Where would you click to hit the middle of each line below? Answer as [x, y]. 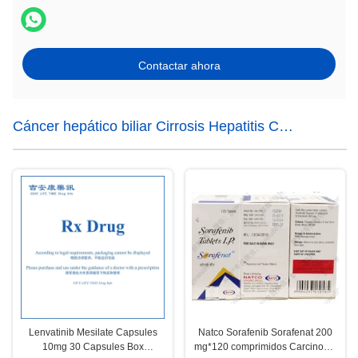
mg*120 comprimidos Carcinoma [265, 347]
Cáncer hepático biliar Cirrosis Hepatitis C [146, 126]
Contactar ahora [179, 66]
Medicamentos [60, 155]
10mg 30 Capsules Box [93, 347]
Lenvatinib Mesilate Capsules [93, 333]
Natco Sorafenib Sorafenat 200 [265, 333]
